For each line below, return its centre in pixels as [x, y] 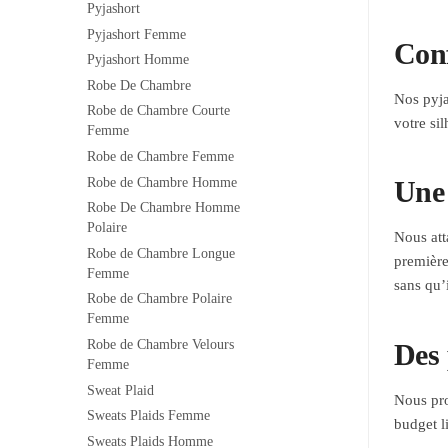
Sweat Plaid [120, 390]
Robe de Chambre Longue [161, 253]
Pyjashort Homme [138, 60]
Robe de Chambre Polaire [159, 299]
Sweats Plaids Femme [148, 416]
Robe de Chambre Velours [160, 344]
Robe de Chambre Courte [158, 111]
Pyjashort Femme [136, 34]
